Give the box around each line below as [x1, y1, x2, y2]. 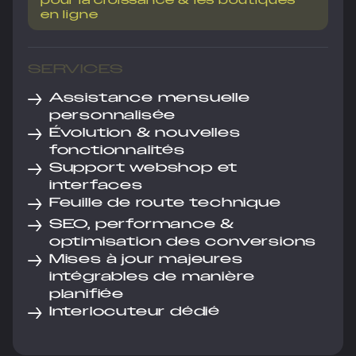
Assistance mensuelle [48, 89, 250, 106]
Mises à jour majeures [48, 250, 243, 268]
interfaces [48, 176, 143, 194]
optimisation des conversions [48, 233, 317, 250]
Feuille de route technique [48, 194, 281, 211]
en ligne [41, 8, 99, 22]
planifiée [48, 285, 125, 303]
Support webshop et [48, 159, 238, 176]
